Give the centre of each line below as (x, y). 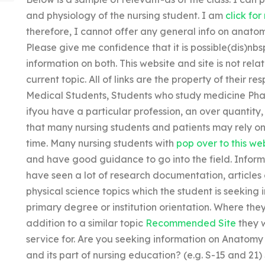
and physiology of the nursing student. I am (125, 15)
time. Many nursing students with (101, 143)
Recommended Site (190, 223)
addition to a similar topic (85, 223)
